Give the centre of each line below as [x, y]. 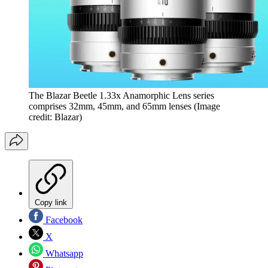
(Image [207, 106]
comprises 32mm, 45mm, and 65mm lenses [110, 106]
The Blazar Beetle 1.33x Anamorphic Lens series [121, 96]
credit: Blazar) [55, 117]
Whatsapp [63, 254]
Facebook [63, 220]
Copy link [51, 203]
